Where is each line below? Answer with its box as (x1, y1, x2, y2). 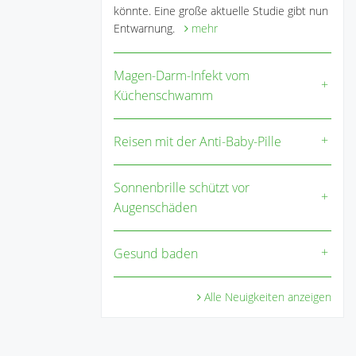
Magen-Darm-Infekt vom (114, 66, 250, 84)
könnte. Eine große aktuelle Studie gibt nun (114, 2, 328, 18)
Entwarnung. (114, 20, 184, 36)
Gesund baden (114, 244, 198, 262)
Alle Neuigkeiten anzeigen (204, 288, 331, 304)
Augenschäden (114, 198, 197, 216)
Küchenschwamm (114, 86, 213, 104)
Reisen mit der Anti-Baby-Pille (114, 132, 281, 150)
